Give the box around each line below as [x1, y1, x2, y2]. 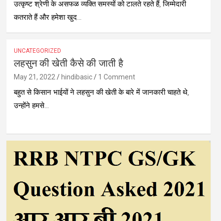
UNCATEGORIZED [13, 47, 61, 54]
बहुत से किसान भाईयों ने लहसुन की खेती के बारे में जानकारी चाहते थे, [13, 87, 189, 97]
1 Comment [98, 73, 135, 81]
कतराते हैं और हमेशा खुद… [13, 12, 82, 22]
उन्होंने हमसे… [13, 101, 49, 110]
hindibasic [61, 73, 92, 81]
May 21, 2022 [13, 73, 55, 81]
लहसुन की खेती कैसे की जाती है [13, 58, 123, 69]
